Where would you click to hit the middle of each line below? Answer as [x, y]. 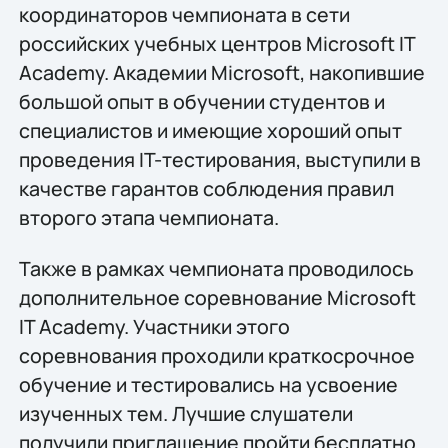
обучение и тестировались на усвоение [208, 385]
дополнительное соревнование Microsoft [217, 298]
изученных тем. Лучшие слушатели [185, 414]
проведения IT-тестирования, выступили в [219, 159]
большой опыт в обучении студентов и [201, 101]
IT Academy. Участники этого [154, 327]
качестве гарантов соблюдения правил [206, 188]
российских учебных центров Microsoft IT [216, 43]
